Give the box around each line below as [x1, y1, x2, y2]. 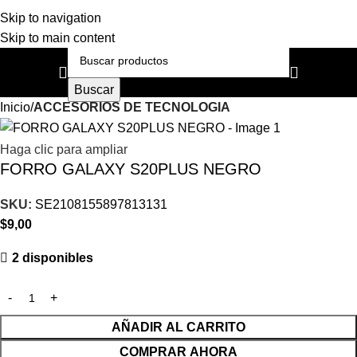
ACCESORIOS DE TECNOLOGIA [33, 100, 230, 114]
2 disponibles [12, 250, 93, 265]
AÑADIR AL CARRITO [112, 320, 245, 334]
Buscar [74, 82, 114, 96]
